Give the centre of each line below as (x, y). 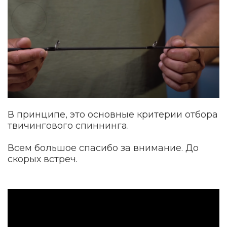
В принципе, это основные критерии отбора (113, 115)
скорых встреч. (43, 159)
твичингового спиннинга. (68, 126)
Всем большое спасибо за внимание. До (103, 148)
